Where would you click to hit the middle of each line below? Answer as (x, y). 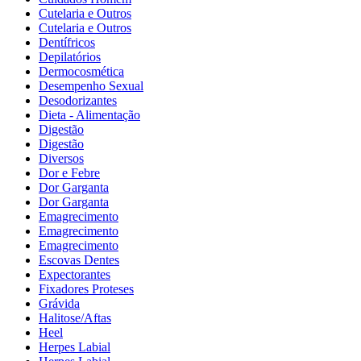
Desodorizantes (78, 101)
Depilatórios (70, 57)
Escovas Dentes (79, 260)
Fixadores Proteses (86, 289)
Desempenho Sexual (91, 86)
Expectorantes (75, 275)
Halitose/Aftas (75, 318)
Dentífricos (67, 43)
